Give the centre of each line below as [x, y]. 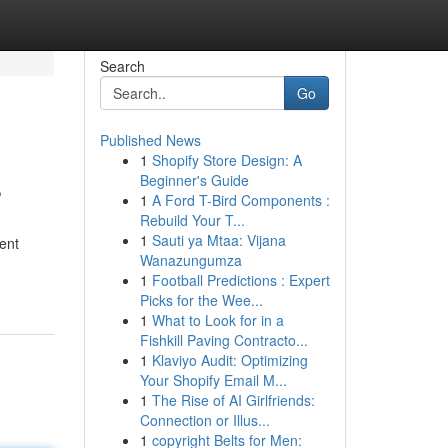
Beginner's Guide [194, 180]
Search [122, 66]
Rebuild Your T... [192, 220]
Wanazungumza [190, 260]
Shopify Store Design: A [226, 160]
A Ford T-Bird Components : [240, 200]
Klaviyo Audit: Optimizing [229, 360]
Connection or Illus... [204, 420]
